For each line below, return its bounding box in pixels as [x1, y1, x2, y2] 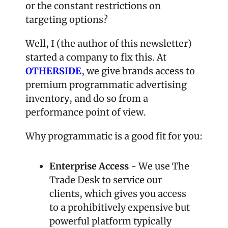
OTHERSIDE [25, 65, 81, 77]
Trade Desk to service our [49, 174, 162, 186]
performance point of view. [25, 106, 146, 118]
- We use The [129, 160, 189, 172]
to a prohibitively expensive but [49, 201, 190, 213]
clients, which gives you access [49, 187, 186, 199]
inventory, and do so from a [25, 92, 148, 104]
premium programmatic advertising [25, 78, 187, 91]
